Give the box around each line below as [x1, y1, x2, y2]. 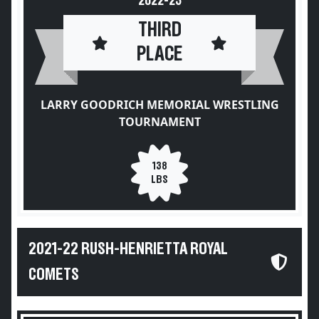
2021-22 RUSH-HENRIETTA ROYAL [28, 241, 228, 258]
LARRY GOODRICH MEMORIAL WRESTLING [40, 97, 279, 113]
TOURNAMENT [118, 114, 201, 130]
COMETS [28, 266, 79, 283]
